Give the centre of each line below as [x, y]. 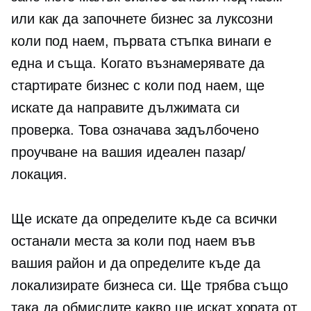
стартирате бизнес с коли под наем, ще [138, 85]
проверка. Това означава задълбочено [135, 130]
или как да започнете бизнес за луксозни [142, 19]
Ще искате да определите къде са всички [144, 219]
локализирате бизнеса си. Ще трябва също [150, 285]
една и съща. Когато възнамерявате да [138, 63]
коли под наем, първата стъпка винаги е [142, 41]
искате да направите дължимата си [125, 108]
